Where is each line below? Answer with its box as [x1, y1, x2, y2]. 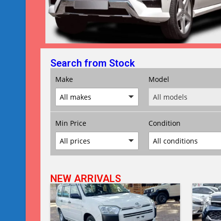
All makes [60, 92, 91, 102]
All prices [60, 136, 90, 146]
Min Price [55, 118, 86, 128]
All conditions [153, 136, 198, 146]
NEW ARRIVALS [50, 173, 121, 185]
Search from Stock [50, 57, 135, 69]
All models [153, 92, 187, 102]
